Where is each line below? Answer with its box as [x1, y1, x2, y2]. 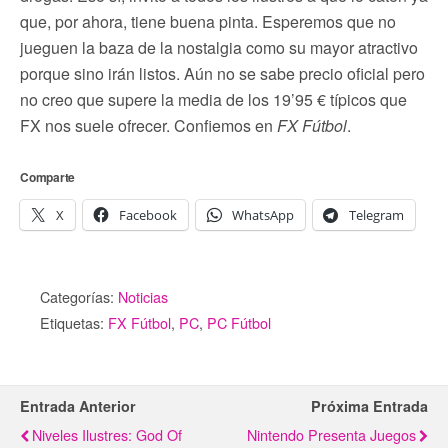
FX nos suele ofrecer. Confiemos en [20, 113, 277, 137]
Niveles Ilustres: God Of [32, 423, 182, 445]
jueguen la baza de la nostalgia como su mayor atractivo [20, 35, 418, 59]
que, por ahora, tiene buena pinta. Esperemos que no [20, 9, 396, 33]
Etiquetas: [40, 311, 108, 333]
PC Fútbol [207, 311, 271, 333]
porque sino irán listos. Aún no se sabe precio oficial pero [20, 61, 425, 85]
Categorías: [40, 285, 118, 307]
